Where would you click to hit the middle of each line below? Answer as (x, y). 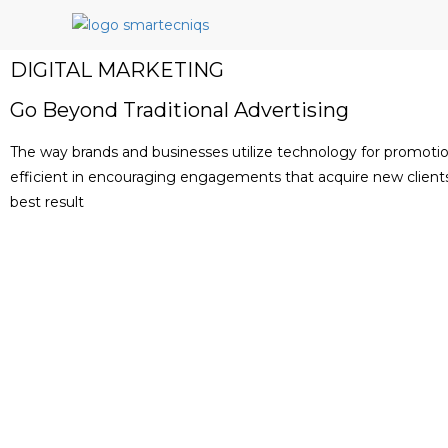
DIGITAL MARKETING (117, 70)
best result (47, 202)
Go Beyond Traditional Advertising (179, 110)
